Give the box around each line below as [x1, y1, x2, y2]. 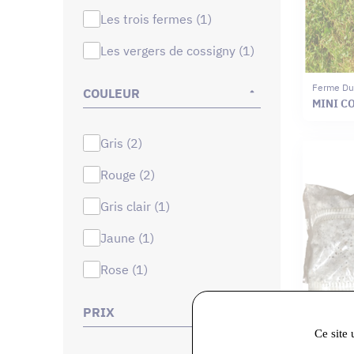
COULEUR [83, 85, 140, 101]
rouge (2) [107, 166, 155, 183]
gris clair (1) [108, 198, 170, 214]
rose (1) [107, 261, 148, 277]
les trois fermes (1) [106, 10, 212, 27]
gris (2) [108, 134, 142, 151]
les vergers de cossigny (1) [106, 42, 254, 58]
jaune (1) [106, 229, 154, 246]
